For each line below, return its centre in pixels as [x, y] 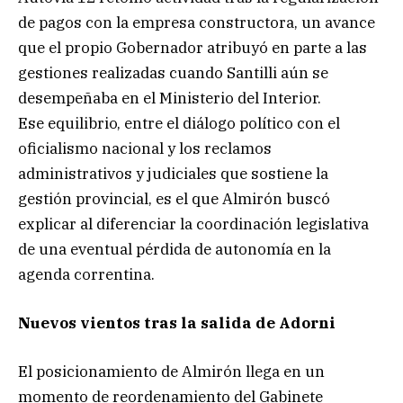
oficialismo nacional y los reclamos [145, 148]
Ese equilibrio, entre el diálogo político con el [179, 123]
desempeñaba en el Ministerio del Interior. [170, 98]
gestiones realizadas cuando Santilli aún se [173, 72]
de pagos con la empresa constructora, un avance [197, 22]
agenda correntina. [86, 274]
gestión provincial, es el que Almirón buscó [174, 198]
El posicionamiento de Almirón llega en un [171, 371]
